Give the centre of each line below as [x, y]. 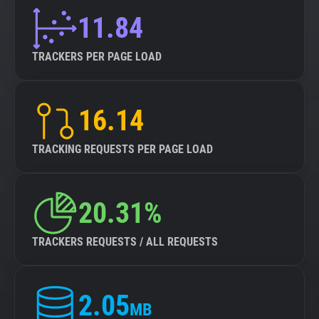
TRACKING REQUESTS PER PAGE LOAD [122, 149]
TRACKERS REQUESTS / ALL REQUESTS [125, 242]
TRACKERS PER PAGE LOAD [97, 57]
